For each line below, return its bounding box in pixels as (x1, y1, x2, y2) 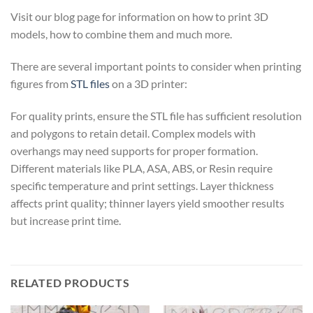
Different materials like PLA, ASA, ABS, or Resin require (10, 161, 272, 175)
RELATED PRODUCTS (10, 275, 130, 289)
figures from (10, 77, 71, 90)
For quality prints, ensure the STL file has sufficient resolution (10, 108, 302, 122)
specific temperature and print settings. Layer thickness (10, 178, 274, 192)
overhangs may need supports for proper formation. (10, 143, 258, 157)
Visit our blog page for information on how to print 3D (10, 10, 268, 24)
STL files (71, 77, 110, 90)
